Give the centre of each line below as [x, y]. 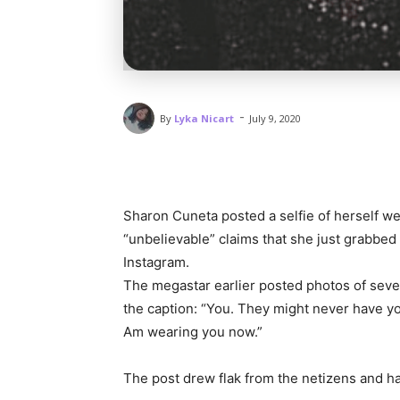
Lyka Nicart [204, 118]
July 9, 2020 [275, 119]
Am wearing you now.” [195, 332]
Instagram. [156, 262]
